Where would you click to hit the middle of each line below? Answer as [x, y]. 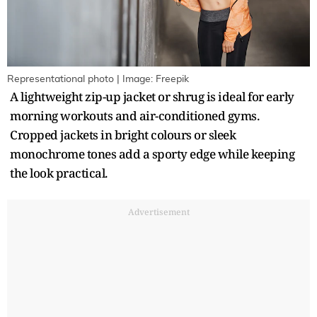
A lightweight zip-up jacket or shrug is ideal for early [152, 97]
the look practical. [59, 173]
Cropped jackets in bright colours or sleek [123, 135]
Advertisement [158, 212]
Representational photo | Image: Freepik [98, 80]
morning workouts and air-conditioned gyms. [134, 116]
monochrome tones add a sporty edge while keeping [152, 154]
